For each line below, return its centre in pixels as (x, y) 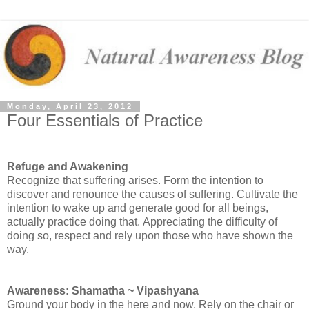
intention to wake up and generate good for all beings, (138, 208)
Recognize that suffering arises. (85, 181)
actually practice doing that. (75, 222)
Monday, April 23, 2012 (70, 107)
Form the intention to (213, 181)
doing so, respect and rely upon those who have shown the (150, 236)
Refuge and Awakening (68, 167)
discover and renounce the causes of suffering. (122, 195)
